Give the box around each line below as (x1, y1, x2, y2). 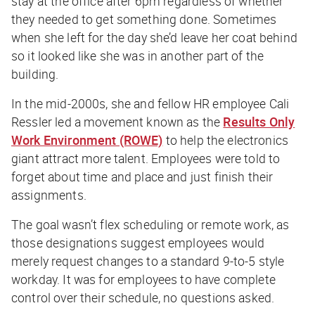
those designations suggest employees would (11, 233, 265, 251)
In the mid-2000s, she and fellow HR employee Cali (11, 94, 290, 112)
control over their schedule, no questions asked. (11, 288, 275, 306)
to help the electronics (162, 131, 289, 148)
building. (11, 65, 59, 82)
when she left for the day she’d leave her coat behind (11, 28, 297, 46)
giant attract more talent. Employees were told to (11, 149, 281, 167)
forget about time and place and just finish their (11, 167, 274, 185)
